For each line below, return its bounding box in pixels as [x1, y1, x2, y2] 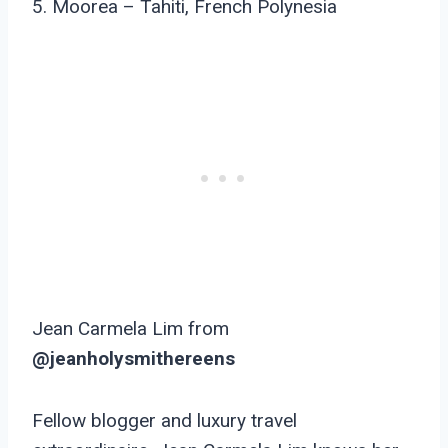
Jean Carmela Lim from [32, 317, 229, 341]
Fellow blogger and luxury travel [32, 409, 297, 433]
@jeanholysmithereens [32, 347, 235, 371]
